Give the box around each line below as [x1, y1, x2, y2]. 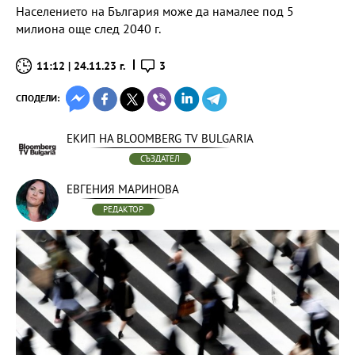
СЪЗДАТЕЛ [140, 153, 180, 164]
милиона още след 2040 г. [16, 21, 161, 36]
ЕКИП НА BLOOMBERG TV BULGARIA [67, 131, 254, 146]
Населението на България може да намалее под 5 [16, 3, 294, 19]
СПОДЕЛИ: [16, 92, 59, 104]
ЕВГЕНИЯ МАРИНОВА [67, 181, 179, 197]
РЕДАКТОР [102, 204, 143, 215]
